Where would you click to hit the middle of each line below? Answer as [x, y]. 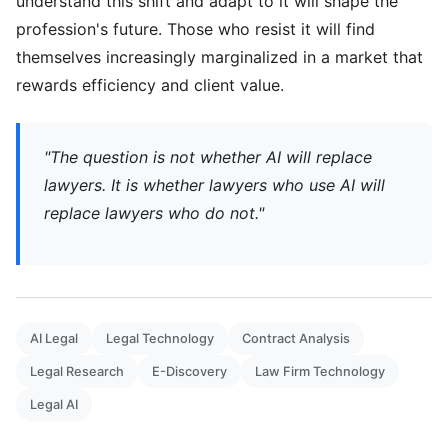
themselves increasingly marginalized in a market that [219, 57]
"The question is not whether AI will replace [208, 157]
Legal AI [54, 404]
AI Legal [54, 338]
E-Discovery [189, 371]
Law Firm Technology [320, 371]
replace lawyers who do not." [154, 213]
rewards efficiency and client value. [150, 85]
